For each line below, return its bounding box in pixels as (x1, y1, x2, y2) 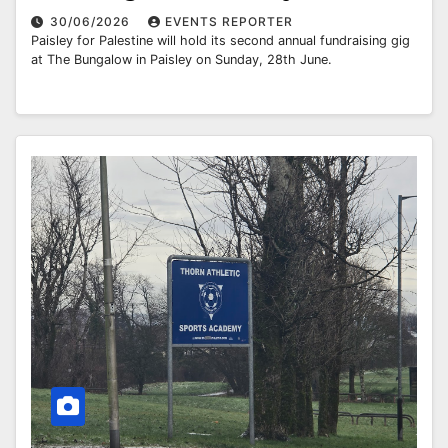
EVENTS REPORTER (165, 13, 293, 29)
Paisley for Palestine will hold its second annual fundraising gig (31, 32, 410, 48)
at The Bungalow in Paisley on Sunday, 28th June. (31, 51, 332, 67)
